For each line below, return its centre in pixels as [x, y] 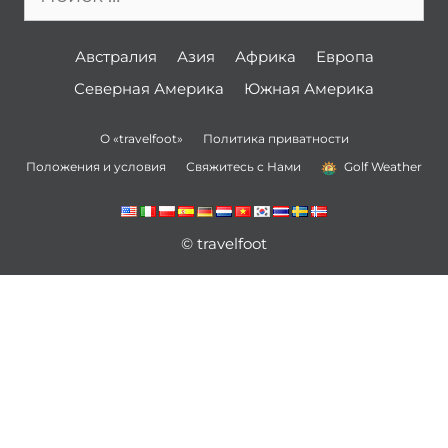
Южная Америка [309, 88]
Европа [344, 56]
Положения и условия [96, 166]
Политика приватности [275, 138]
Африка [265, 56]
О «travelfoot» [141, 138]
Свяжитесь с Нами [243, 166]
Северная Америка [149, 88]
